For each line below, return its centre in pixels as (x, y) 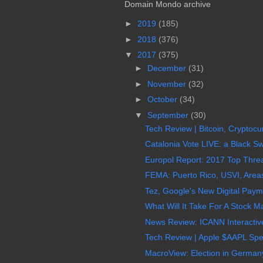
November (168, 84)
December (168, 68)
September (169, 115)
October (163, 100)
